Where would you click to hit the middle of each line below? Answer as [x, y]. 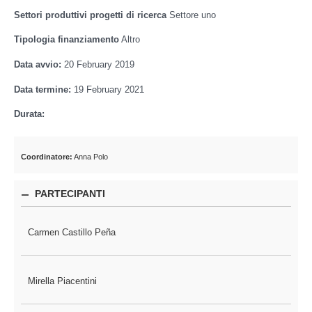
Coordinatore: [47, 156]
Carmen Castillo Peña [72, 233]
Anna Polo [90, 156]
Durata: [29, 115]
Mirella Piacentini [62, 282]
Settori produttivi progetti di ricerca [90, 15]
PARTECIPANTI [70, 194]
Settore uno [191, 15]
